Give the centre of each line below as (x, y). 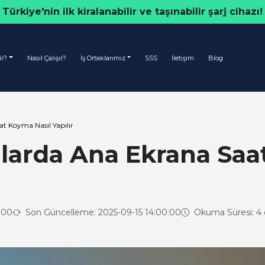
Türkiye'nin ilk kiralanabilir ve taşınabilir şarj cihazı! (132, 12)
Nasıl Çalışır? (46, 58)
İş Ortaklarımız (103, 58)
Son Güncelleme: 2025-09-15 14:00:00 (102, 212)
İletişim (183, 58)
